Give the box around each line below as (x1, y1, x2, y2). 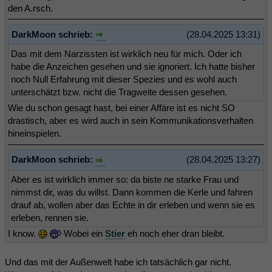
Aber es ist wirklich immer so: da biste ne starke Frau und (11, 174, 239, 185)
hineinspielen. (8, 128, 61, 139)
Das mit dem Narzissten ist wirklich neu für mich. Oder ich (11, 49, 242, 59)
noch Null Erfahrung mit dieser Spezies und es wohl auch (11, 74, 237, 85)
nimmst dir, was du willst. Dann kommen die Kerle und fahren (11, 186, 253, 197)
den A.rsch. (8, 2, 53, 13)
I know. (8, 228, 38, 239)
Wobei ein (61, 228, 105, 239)
